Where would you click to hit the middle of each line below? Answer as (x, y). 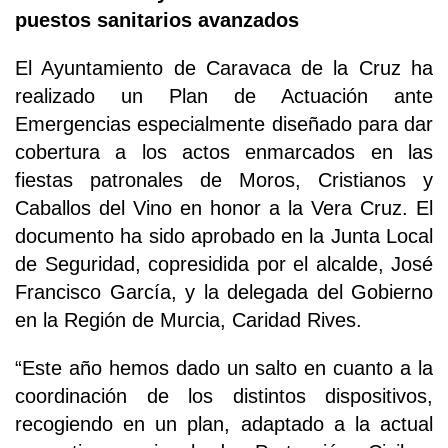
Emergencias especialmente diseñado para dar (224, 124)
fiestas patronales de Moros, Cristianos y (224, 180)
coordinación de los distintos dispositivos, (224, 396)
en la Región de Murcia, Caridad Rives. (188, 320)
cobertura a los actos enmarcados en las (224, 152)
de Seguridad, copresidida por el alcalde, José (224, 264)
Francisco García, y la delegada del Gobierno (224, 292)
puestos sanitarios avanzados (157, 20)
